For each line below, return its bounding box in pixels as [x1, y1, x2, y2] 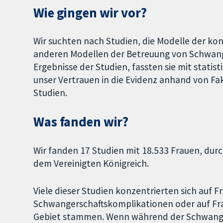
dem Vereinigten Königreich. [33, 157, 149, 170]
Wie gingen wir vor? [33, 4, 147, 21]
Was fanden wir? [33, 113, 129, 130]
